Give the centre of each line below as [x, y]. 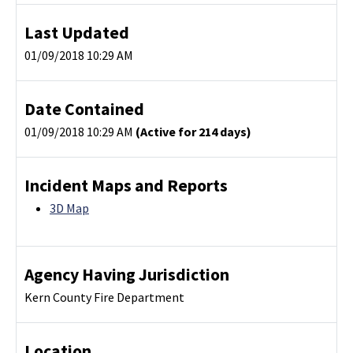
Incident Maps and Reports [126, 186]
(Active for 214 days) [193, 132]
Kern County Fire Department [104, 297]
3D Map [69, 208]
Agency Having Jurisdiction [127, 275]
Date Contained [84, 110]
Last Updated [77, 33]
